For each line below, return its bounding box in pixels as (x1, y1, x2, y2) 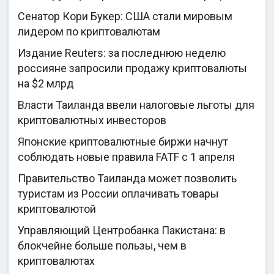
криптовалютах (18, 254, 95, 267)
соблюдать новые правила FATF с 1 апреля (18, 150, 235, 163)
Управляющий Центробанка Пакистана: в (18, 224, 226, 237)
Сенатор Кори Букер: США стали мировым (18, 10, 233, 23)
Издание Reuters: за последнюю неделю (18, 46, 226, 59)
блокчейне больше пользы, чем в (18, 239, 187, 252)
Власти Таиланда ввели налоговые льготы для (18, 98, 255, 111)
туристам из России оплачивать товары (18, 187, 220, 200)
